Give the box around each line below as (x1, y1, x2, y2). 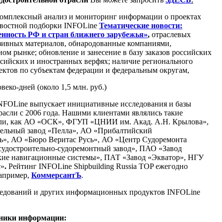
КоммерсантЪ (31, 170, 81, 179)
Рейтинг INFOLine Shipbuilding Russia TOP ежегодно (8, 162, 188, 170)
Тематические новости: (99, 21, 182, 30)
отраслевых (150, 30, 191, 39)
